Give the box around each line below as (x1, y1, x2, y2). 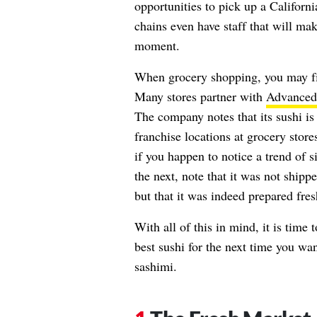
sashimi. (134, 257, 177, 275)
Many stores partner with (134, 87, 266, 105)
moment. (134, 36, 180, 54)
